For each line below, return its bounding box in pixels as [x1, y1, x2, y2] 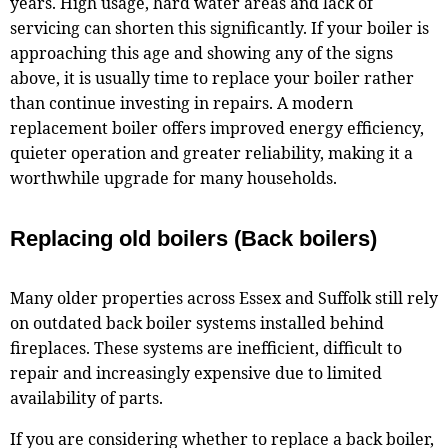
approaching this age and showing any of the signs [9, 42, 393, 65]
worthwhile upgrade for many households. [9, 167, 337, 190]
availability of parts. [9, 386, 163, 409]
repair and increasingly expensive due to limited [9, 361, 382, 384]
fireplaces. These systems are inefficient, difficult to [9, 336, 402, 359]
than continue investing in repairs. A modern [9, 92, 353, 115]
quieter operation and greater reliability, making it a [9, 142, 413, 165]
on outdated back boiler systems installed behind [9, 311, 384, 334]
